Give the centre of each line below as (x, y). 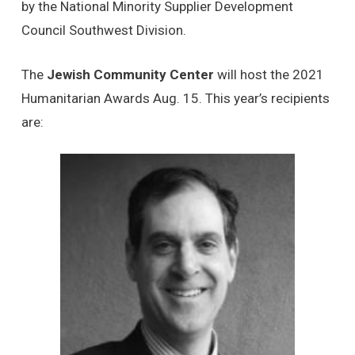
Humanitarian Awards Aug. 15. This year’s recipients (175, 98)
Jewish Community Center (130, 74)
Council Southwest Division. (103, 31)
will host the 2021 (269, 74)
